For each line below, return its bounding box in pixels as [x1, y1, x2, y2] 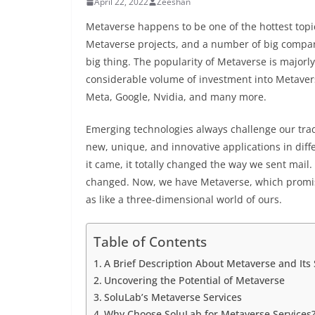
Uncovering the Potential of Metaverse [103, 274, 285, 287]
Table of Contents [94, 232, 207, 252]
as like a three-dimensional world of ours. [86, 193, 288, 206]
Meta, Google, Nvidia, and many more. [86, 90, 266, 103]
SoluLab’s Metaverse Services [103, 290, 242, 304]
